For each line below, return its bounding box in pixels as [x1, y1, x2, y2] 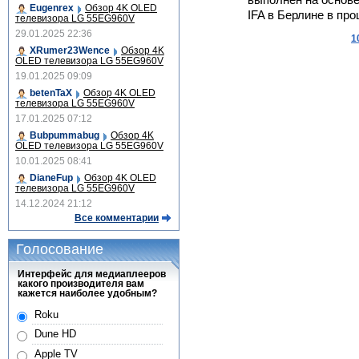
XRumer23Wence [30, 45, 110, 56]
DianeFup [30, 172, 73, 184]
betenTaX [30, 87, 72, 99]
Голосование [16, 241, 103, 257]
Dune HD [34, 328, 76, 341]
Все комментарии [75, 212, 159, 224]
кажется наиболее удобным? [18, 287, 157, 299]
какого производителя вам [18, 277, 144, 289]
